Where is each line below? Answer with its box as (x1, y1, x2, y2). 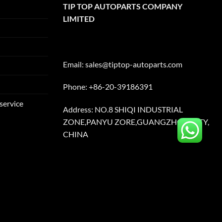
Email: (63, 59, 85, 69)
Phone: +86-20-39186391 (63, 82, 153, 92)
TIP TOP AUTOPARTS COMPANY (63, 1, 182, 11)
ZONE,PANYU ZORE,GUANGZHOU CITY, (63, 117, 209, 127)
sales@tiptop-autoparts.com (85, 59, 182, 69)
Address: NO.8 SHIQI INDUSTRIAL (63, 105, 183, 114)
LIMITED (63, 14, 95, 24)
